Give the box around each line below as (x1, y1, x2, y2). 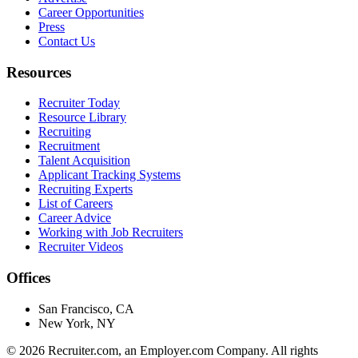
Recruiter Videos (38, 240, 123, 254)
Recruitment (38, 139, 100, 153)
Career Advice (38, 211, 111, 225)
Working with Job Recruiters (38, 225, 183, 240)
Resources (6, 63, 71, 81)
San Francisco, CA (38, 301, 134, 316)
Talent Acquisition (38, 153, 130, 168)
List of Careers (38, 197, 113, 211)
